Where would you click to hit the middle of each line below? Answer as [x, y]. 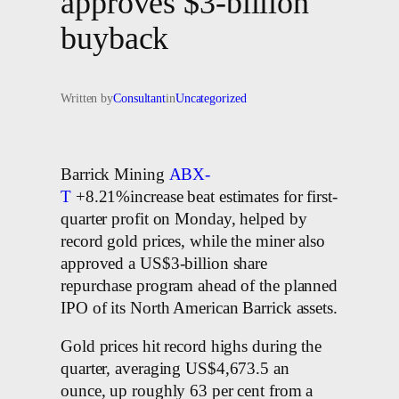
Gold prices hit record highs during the [191, 347]
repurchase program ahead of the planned [199, 285]
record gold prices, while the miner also [193, 241]
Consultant [139, 98]
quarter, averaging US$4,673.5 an [175, 369]
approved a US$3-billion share [164, 263]
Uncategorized [211, 98]
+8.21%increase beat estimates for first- [204, 196]
